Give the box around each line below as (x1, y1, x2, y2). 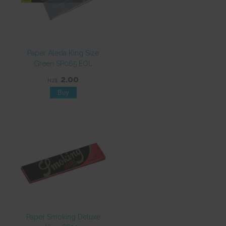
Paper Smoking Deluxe (26, 213, 100, 221)
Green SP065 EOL (34, 60, 93, 68)
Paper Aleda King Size (27, 49, 99, 58)
